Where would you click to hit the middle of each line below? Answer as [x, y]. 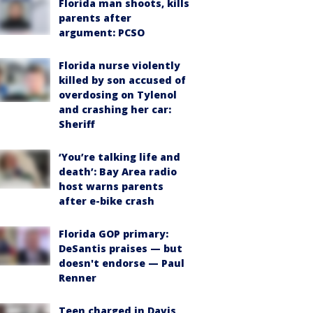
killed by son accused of [122, 80]
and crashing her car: [115, 109]
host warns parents [111, 186]
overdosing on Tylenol [118, 94]
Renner [78, 277]
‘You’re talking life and [119, 156]
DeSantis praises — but [121, 248]
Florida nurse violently [119, 65]
